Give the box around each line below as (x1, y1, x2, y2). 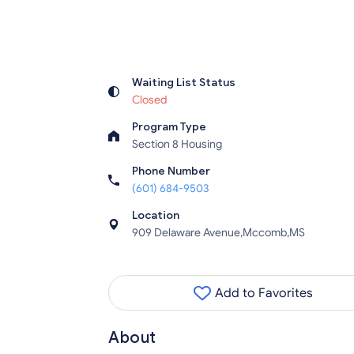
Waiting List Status (132, 76, 235, 90)
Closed (132, 93, 167, 107)
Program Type (132, 120, 206, 134)
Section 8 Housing (132, 137, 222, 152)
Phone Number (132, 164, 210, 179)
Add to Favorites (211, 285, 313, 302)
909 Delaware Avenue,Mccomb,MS (132, 226, 305, 240)
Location (132, 209, 179, 223)
